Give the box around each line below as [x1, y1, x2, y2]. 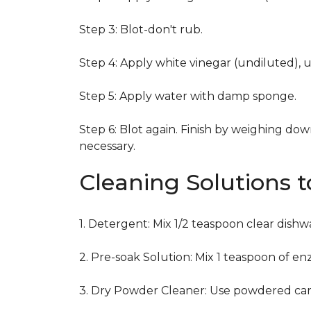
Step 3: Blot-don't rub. [79, 23, 203, 36]
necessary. [79, 140, 135, 153]
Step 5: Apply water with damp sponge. [79, 90, 296, 103]
